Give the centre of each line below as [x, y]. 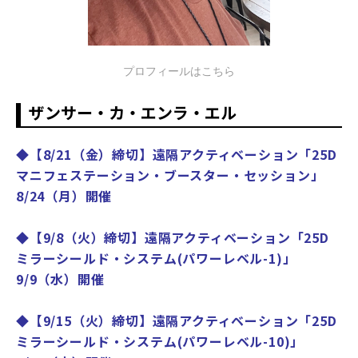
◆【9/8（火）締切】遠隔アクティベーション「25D [173, 238]
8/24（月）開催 [64, 196]
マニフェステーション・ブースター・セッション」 [170, 175]
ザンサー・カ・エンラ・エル [133, 113]
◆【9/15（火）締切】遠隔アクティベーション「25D [177, 321]
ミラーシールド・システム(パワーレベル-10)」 [160, 342]
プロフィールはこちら [179, 72]
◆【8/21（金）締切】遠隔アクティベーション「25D [177, 155]
